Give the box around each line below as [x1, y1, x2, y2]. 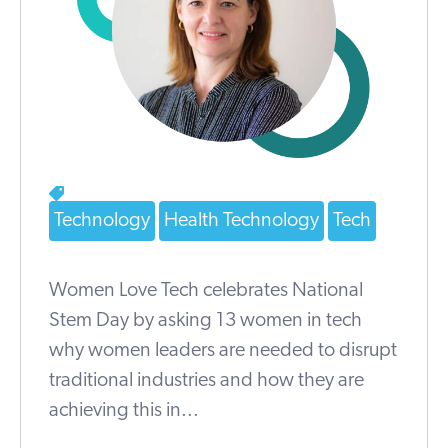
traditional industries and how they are [49, 371, 364, 392]
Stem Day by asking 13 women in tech [49, 311, 362, 332]
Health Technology [164, 211, 319, 232]
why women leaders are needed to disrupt [49, 341, 397, 362]
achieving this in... [49, 401, 199, 422]
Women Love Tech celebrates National [49, 281, 363, 302]
